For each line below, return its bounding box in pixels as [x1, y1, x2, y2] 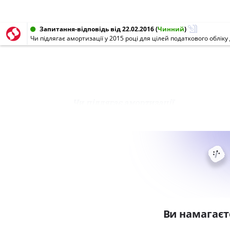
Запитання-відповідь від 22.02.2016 [40, 25, 154, 33]
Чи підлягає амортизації [72, 97, 174, 108]
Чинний [158, 25, 184, 33]
